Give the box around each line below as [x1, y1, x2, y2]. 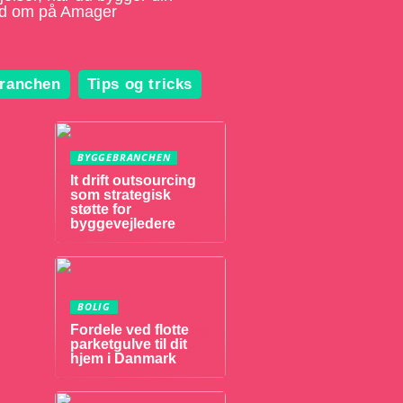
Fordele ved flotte [70, 322, 189, 337]
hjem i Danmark [70, 351, 176, 366]
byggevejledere [70, 216, 175, 231]
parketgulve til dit [70, 336, 187, 352]
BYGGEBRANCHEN [77, 151, 171, 164]
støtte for [70, 201, 131, 217]
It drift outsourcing [70, 173, 196, 188]
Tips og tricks [86, 76, 193, 93]
